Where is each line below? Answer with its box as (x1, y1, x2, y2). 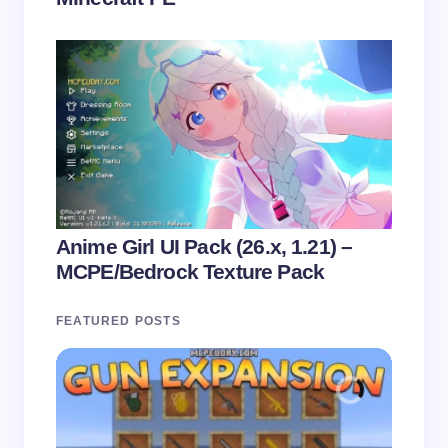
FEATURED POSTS (56, 313, 181, 328)
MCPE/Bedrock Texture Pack (56, 259, 325, 283)
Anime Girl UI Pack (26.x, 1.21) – (56, 234, 353, 258)
